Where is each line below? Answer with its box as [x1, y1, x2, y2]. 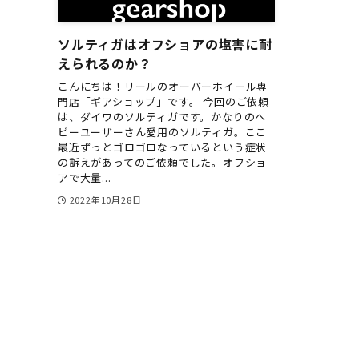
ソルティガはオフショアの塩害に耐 [58, 34, 272, 54]
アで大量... [58, 169, 111, 185]
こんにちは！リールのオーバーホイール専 [58, 78, 268, 94]
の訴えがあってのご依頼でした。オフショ [58, 154, 268, 170]
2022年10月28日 [69, 192, 142, 206]
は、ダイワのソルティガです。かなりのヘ [58, 108, 267, 124]
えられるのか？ [58, 54, 152, 74]
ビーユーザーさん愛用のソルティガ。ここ [58, 123, 268, 139]
